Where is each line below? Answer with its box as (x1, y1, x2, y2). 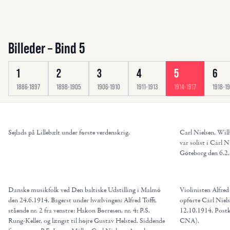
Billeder (8, 39, 45, 56)
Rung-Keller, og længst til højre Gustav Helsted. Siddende (8, 216, 165, 225)
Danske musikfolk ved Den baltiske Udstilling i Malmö (8, 185, 161, 195)
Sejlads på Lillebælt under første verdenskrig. (8, 128, 130, 137)
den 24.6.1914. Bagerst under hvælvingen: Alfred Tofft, (8, 196, 157, 205)
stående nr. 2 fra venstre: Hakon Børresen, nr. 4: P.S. (8, 206, 150, 215)
